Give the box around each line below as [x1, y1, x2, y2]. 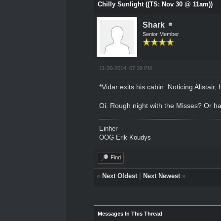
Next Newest [143, 172, 180, 180]
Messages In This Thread [97, 210, 162, 217]
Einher [99, 124, 117, 132]
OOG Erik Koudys [99, 133, 151, 141]
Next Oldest [102, 172, 137, 180]
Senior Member [142, 31, 179, 37]
